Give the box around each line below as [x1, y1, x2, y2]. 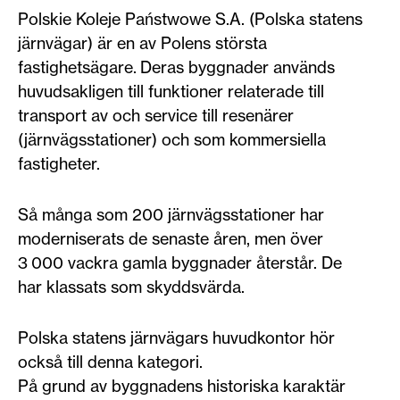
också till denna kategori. [18, 352, 203, 371]
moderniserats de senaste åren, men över [18, 229, 323, 248]
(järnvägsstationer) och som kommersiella [18, 129, 326, 149]
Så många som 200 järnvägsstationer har [18, 204, 324, 224]
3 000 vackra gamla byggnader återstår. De [18, 253, 342, 272]
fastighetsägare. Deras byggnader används [18, 57, 335, 77]
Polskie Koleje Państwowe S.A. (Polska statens [18, 9, 362, 29]
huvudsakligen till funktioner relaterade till [18, 81, 324, 101]
